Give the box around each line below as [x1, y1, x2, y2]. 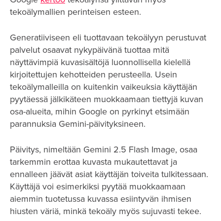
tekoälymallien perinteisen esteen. [10, 6, 141, 17]
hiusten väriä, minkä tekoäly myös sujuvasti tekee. [10, 205, 201, 217]
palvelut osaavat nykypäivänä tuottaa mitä [10, 44, 169, 55]
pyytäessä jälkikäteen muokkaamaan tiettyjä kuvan [10, 93, 203, 105]
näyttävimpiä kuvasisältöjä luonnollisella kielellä [10, 56, 190, 68]
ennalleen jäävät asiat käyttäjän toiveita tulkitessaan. [10, 168, 208, 180]
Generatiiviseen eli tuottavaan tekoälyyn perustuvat [10, 32, 206, 43]
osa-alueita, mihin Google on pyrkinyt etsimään [10, 106, 189, 117]
